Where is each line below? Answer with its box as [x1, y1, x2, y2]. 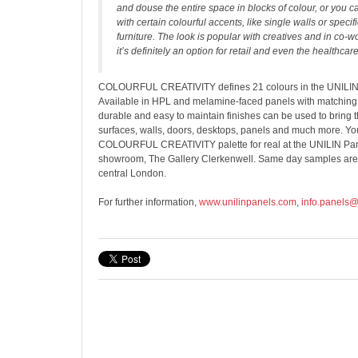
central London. [98, 168, 166, 179]
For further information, [98, 197, 199, 208]
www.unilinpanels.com [199, 197, 296, 208]
